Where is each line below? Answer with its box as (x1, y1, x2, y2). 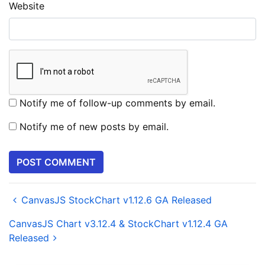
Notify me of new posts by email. (20, 121, 169, 133)
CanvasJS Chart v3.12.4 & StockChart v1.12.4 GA (9, 218, 228, 230)
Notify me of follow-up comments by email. (20, 97, 215, 109)
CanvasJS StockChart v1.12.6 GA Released (21, 194, 212, 206)
